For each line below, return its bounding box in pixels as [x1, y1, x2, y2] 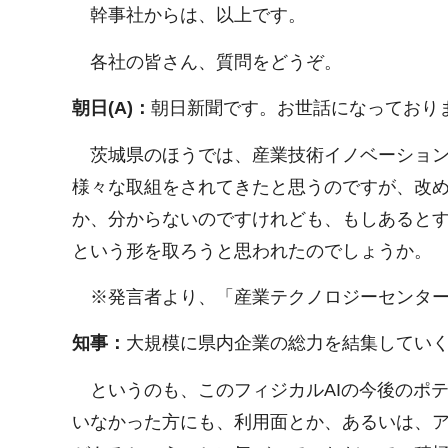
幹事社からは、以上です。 [72, 5, 306, 26]
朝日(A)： [72, 98, 151, 119]
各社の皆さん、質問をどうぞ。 [72, 51, 342, 72]
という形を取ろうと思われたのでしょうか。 [72, 240, 432, 261]
